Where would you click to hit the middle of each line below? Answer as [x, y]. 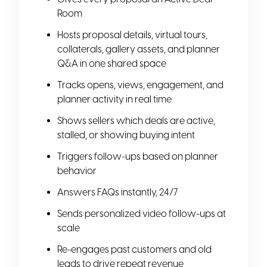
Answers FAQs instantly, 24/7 [118, 192]
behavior [77, 170]
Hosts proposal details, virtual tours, [132, 35]
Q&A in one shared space [112, 63]
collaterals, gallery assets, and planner [139, 49]
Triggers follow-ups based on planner [138, 156]
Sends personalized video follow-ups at [142, 213]
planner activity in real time [114, 99]
